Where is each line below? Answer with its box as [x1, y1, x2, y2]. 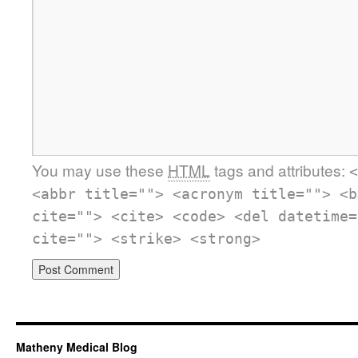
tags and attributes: [210, 159, 349, 181]
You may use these [32, 159, 168, 181]
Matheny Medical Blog [16, 339, 137, 355]
